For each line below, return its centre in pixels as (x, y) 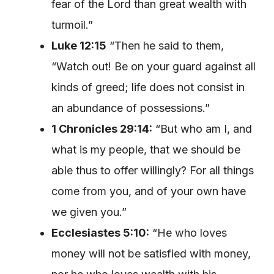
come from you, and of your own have (149, 191)
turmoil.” (72, 24)
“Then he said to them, (165, 45)
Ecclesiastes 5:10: (100, 232)
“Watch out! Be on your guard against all (154, 66)
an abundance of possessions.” (131, 108)
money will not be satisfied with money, (151, 253)
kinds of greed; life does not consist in (148, 87)
